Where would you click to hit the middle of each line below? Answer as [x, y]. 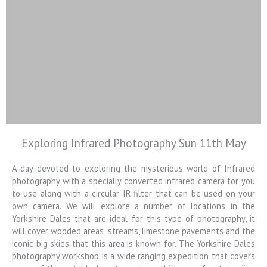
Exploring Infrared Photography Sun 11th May [133, 143]
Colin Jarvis [113, 149]
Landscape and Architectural [112, 183]
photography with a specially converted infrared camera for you [133, 181]
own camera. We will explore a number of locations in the [133, 206]
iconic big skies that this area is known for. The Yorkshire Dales [133, 244]
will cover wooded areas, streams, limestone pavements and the [133, 231]
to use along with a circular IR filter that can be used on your [133, 194]
